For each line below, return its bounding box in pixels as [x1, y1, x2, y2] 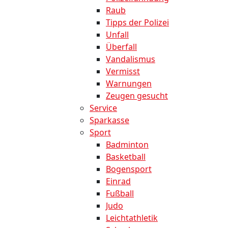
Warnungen [106, 77, 152, 89]
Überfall [106, 41, 137, 52]
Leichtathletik [106, 212, 158, 223]
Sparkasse [90, 114, 129, 126]
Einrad [106, 175, 131, 187]
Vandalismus [106, 53, 155, 65]
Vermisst [106, 65, 140, 77]
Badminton [106, 138, 149, 150]
